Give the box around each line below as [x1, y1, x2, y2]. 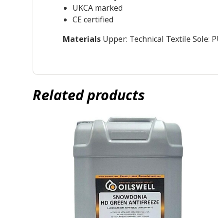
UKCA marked [72, 2, 123, 14]
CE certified [72, 14, 113, 25]
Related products [33, 85, 145, 106]
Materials [62, 33, 101, 45]
